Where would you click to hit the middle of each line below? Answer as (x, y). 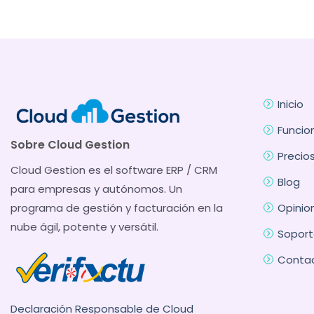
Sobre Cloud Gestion (70, 144)
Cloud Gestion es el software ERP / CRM (114, 170)
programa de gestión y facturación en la (117, 207)
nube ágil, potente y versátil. (84, 226)
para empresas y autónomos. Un (96, 189)
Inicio (290, 104)
